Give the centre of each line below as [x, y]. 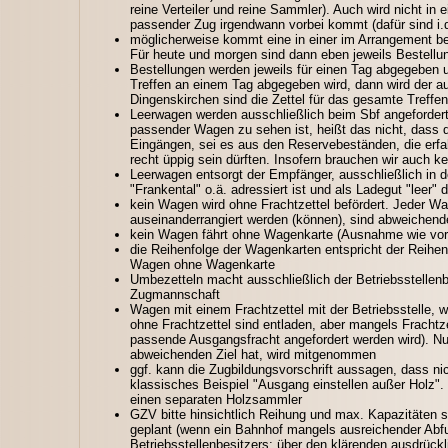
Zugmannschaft [175, 294]
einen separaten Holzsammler [216, 399]
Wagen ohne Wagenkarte [202, 264]
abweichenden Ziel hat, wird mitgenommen [253, 354]
